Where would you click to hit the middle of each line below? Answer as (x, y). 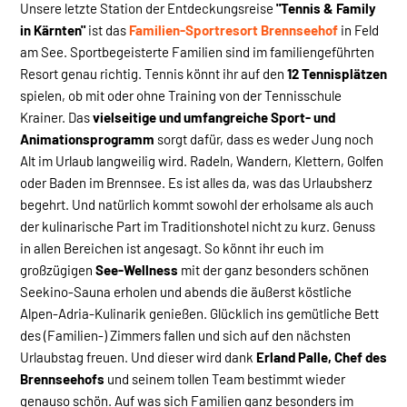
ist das (107, 30)
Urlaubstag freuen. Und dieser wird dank (138, 357)
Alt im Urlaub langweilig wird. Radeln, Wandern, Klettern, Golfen (202, 160)
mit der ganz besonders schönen (273, 269)
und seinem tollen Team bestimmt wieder (225, 378)
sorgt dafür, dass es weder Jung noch (264, 139)
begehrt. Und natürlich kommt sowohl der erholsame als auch (197, 204)
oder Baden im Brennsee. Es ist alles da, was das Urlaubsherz (196, 182)
